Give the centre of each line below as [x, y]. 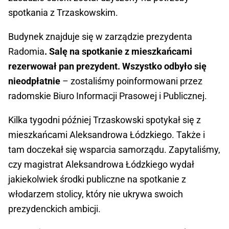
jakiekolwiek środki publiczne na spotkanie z [97, 179]
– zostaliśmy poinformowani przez [131, 81]
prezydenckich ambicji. [54, 209]
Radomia [26, 52]
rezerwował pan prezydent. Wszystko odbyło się [107, 66]
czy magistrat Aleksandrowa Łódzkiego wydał [101, 165]
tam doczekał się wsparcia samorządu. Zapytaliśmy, [114, 150]
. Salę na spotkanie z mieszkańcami [118, 52]
